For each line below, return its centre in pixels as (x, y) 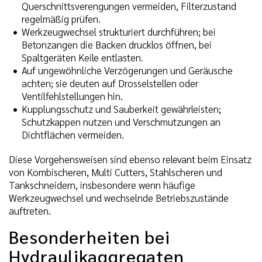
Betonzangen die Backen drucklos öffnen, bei (117, 44)
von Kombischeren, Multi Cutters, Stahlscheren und (116, 172)
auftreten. (30, 210)
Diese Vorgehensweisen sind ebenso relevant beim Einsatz (130, 159)
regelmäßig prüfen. (61, 18)
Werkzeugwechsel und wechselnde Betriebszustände (119, 197)
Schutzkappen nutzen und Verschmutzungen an (121, 121)
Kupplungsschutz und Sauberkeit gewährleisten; (121, 108)
